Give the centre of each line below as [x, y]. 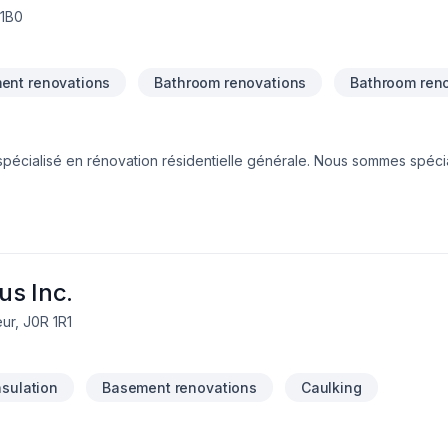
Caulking [331, 387]
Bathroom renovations [230, 82]
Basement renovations [179, 387]
